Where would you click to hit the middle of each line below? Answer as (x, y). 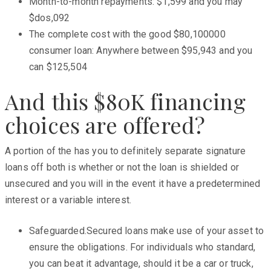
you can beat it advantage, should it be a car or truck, (141, 263)
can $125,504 (58, 67)
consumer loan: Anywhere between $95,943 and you (141, 50)
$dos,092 (50, 18)
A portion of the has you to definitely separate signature (126, 151)
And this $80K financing (125, 101)
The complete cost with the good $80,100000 (127, 34)
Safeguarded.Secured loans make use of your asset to (147, 230)
